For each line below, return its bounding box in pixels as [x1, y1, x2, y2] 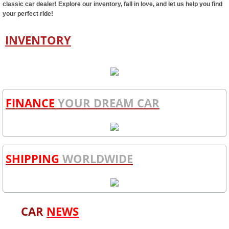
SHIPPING [6, 151, 59, 167]
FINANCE [6, 95, 58, 111]
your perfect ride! [3, 10, 53, 18]
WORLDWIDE [59, 151, 133, 167]
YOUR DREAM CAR [58, 95, 159, 111]
